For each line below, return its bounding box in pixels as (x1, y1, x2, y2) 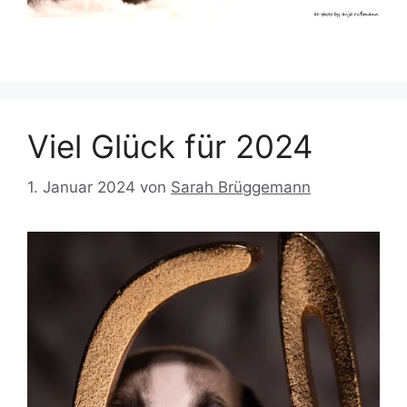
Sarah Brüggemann (171, 177, 311, 196)
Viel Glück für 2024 (27, 127, 313, 166)
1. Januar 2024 (27, 177, 135, 196)
